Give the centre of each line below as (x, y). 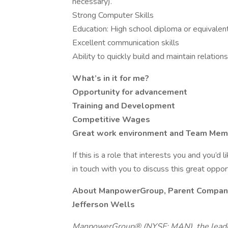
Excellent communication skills (126, 43)
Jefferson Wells (104, 205)
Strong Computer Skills (113, 15)
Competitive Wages (111, 120)
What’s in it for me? (111, 78)
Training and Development (124, 106)
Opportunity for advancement (130, 92)
